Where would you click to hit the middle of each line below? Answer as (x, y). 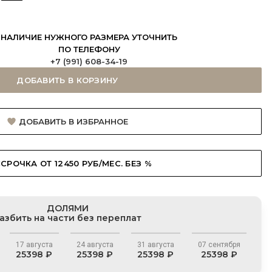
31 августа (155, 245)
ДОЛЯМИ (67, 208)
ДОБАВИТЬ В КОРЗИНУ (67, 80)
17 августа (34, 245)
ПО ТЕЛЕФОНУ (89, 49)
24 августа (95, 245)
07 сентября (219, 245)
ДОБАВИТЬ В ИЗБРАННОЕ (73, 121)
